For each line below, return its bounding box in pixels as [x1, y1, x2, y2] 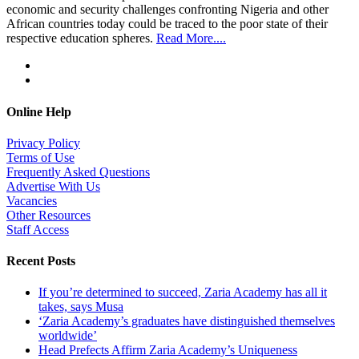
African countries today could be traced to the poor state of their [6, 17, 328, 31]
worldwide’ [38, 329, 97, 343]
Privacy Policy [6, 135, 80, 150]
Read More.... [156, 31, 226, 46]
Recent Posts [6, 254, 75, 268]
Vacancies [6, 193, 57, 208]
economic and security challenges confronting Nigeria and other [6, 2, 329, 17]
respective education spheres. [6, 31, 156, 46]
